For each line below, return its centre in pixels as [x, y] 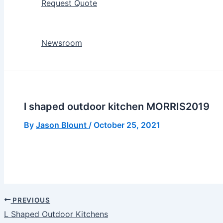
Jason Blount [62, 125]
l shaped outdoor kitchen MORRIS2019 [117, 106]
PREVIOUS [30, 200]
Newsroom [62, 43]
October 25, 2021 [127, 125]
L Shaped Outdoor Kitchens [56, 214]
